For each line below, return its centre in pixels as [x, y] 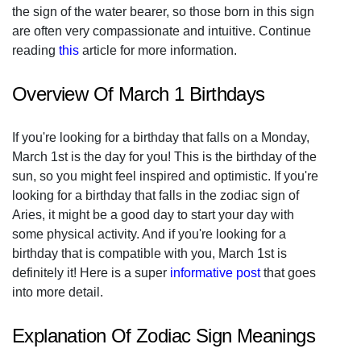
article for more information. [158, 50]
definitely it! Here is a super [91, 273]
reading [35, 50]
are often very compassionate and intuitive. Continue [162, 31]
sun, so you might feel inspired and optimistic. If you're [165, 176]
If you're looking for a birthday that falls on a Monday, [161, 137]
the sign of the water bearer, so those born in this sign [163, 12]
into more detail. [58, 292]
